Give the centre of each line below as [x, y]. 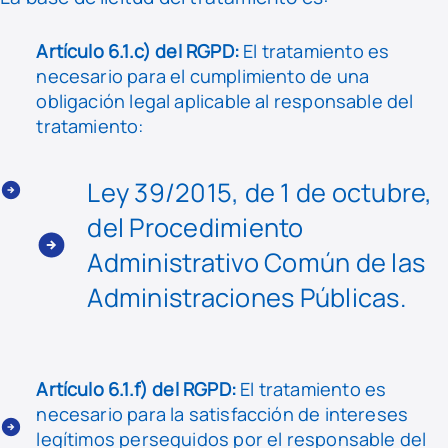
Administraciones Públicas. [246, 298]
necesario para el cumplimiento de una [203, 75]
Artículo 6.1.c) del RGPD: [137, 50]
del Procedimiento [195, 228]
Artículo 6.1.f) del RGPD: [136, 389]
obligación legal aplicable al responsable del [225, 100]
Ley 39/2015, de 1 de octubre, [260, 193]
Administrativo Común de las [256, 263]
